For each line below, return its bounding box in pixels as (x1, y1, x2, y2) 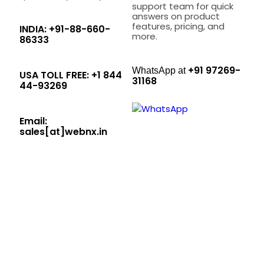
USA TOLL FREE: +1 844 (19, 68, 122, 82)
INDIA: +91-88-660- (19, 22, 110, 36)
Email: (19, 114, 47, 128)
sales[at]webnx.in (19, 124, 107, 138)
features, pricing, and (132, 19, 225, 32)
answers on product (132, 9, 220, 22)
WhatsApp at (132, 65, 188, 75)
